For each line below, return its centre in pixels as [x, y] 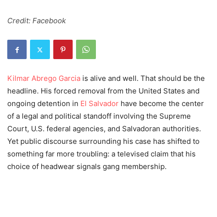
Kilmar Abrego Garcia [44, 78]
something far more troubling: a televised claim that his [101, 154]
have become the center [161, 104]
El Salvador [100, 104]
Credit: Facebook [37, 21]
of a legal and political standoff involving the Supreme [99, 116]
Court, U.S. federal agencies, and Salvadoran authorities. [104, 129]
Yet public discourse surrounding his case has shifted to [103, 141]
